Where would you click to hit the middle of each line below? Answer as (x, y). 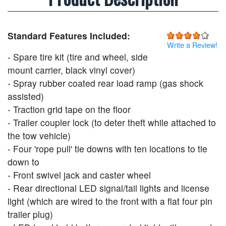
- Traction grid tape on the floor (69, 109)
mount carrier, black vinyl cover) (71, 70)
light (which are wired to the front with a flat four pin (110, 201)
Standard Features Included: (69, 36)
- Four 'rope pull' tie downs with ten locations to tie (107, 149)
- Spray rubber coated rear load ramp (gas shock (105, 83)
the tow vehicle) (39, 136)
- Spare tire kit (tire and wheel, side (78, 57)
